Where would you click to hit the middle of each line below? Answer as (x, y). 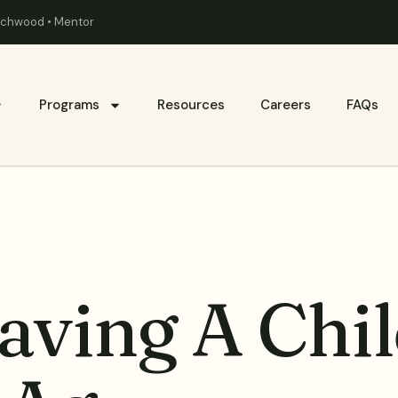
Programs (69, 105)
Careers (285, 105)
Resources (191, 105)
